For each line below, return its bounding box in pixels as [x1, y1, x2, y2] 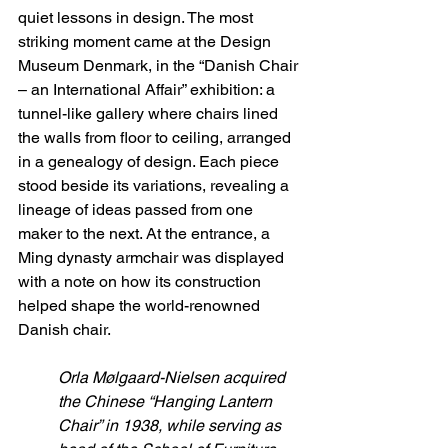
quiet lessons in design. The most [18, 7, 257, 27]
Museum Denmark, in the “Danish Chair [18, 55, 302, 75]
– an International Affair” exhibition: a [18, 79, 279, 99]
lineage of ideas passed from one [18, 199, 257, 219]
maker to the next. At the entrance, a [18, 223, 274, 243]
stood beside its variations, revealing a [18, 175, 293, 195]
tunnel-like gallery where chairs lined [18, 103, 282, 123]
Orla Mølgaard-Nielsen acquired [58, 367, 289, 387]
